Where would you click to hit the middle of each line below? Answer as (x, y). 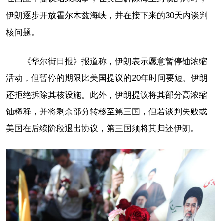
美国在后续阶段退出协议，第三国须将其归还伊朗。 (102, 128)
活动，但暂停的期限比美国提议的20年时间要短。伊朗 (107, 78)
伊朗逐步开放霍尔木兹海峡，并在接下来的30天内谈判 (107, 15)
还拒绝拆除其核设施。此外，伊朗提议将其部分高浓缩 (107, 95)
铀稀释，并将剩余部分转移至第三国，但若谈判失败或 (107, 111)
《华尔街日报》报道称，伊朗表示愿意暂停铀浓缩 (115, 61)
